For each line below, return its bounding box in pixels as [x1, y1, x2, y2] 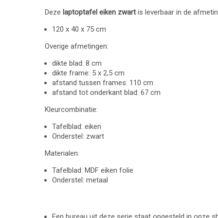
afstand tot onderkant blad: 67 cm [52, 88, 161, 97]
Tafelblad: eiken [52, 122, 101, 131]
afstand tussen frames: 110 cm [52, 78, 153, 88]
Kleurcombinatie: [45, 105, 98, 114]
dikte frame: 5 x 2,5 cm [52, 69, 125, 78]
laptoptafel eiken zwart [63, 8, 136, 17]
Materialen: [45, 149, 81, 158]
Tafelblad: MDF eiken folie [52, 166, 133, 175]
